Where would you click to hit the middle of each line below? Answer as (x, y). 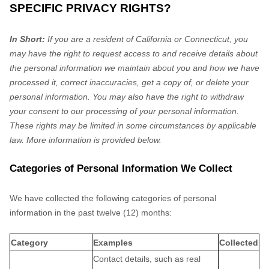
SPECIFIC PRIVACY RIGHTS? (90, 8)
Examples (113, 243)
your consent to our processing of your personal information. (124, 111)
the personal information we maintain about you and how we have (134, 68)
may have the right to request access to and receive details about (134, 53)
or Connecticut (201, 39)
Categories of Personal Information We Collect (121, 168)
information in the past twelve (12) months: (91, 213)
